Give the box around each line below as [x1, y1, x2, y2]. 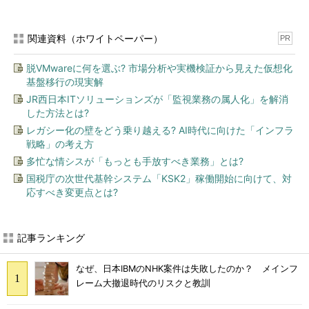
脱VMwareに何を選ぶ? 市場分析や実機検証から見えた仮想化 [26, 62, 292, 74]
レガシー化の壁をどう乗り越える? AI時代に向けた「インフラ [26, 124, 294, 136]
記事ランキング [17, 232, 85, 243]
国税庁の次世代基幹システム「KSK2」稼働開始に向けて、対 [26, 172, 292, 184]
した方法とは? [26, 107, 89, 119]
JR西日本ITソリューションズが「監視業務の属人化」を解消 [26, 93, 288, 105]
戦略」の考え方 [26, 138, 94, 150]
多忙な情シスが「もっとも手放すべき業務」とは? [26, 155, 243, 167]
